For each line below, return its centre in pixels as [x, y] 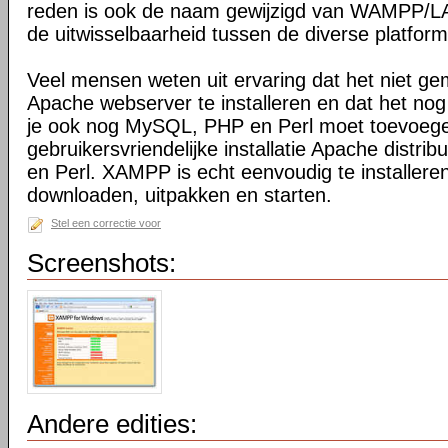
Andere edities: [112, 424]
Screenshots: [101, 263]
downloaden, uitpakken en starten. [179, 195]
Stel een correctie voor [106, 223]
